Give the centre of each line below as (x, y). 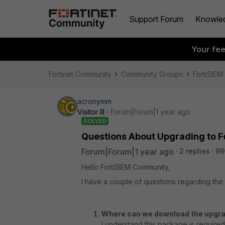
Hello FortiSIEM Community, (126, 167)
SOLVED (95, 121)
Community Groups (152, 74)
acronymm (94, 101)
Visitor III (91, 112)
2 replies (195, 151)
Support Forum (156, 19)
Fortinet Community (80, 74)
